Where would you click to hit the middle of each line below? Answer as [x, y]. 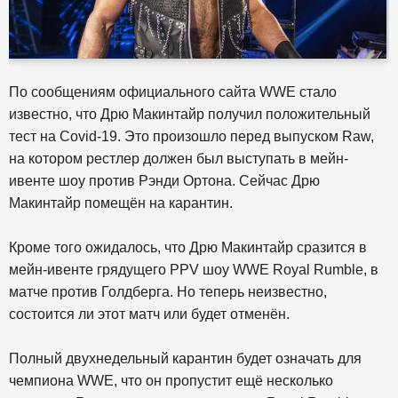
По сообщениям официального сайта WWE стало [173, 92]
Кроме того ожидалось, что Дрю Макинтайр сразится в [188, 247]
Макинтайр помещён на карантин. [121, 203]
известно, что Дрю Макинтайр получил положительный [190, 114]
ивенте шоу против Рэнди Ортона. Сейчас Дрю [164, 180]
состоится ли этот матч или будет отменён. [149, 314]
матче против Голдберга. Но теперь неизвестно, [168, 291]
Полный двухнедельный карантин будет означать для [185, 358]
